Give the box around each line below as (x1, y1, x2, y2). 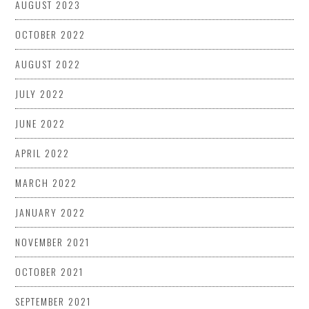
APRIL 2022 (15, 145, 70, 160)
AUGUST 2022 (15, 56, 81, 71)
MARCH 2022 (15, 175, 78, 190)
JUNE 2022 (15, 115, 66, 130)
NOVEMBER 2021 (15, 234, 90, 249)
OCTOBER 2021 (15, 263, 84, 279)
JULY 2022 (15, 86, 66, 101)
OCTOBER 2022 (15, 26, 86, 41)
